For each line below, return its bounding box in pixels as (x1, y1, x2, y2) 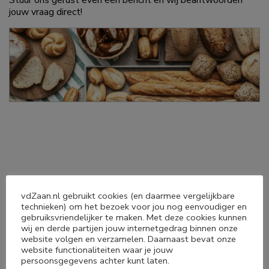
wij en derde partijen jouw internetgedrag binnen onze (21, 222, 238, 234)
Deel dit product (35, 175, 124, 191)
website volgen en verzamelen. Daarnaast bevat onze (21, 233, 236, 245)
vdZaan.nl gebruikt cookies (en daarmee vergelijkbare (21, 190, 235, 202)
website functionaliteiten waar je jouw (21, 244, 173, 256)
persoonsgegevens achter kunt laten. (21, 255, 169, 267)
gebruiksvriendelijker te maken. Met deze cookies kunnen (21, 211, 247, 223)
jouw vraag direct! (9, 5, 82, 19)
